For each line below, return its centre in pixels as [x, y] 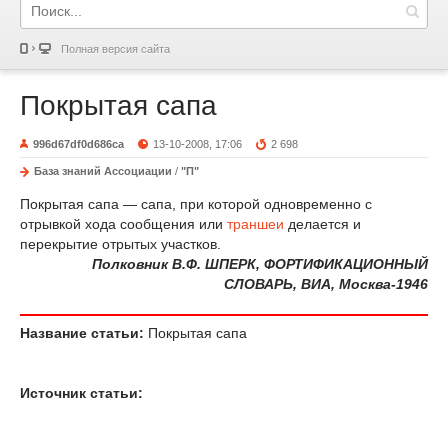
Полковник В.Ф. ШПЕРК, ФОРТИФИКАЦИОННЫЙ [260, 264]
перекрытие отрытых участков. [120, 244]
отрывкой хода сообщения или [123, 224]
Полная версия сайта [115, 49]
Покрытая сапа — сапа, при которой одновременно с [196, 204]
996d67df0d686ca [78, 144]
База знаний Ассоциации [103, 171]
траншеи [255, 224]
